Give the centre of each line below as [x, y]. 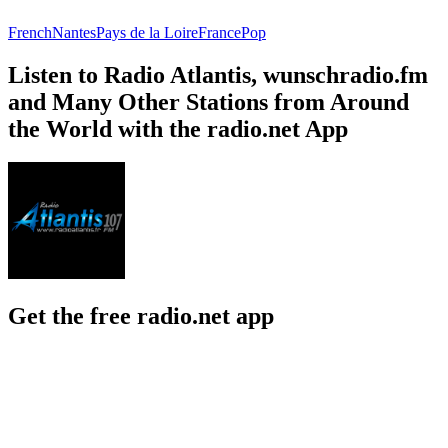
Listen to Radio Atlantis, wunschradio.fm [218, 74]
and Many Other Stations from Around [208, 101]
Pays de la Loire [147, 32]
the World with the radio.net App [178, 128]
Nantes [74, 32]
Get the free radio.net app [141, 316]
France [219, 32]
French [30, 32]
